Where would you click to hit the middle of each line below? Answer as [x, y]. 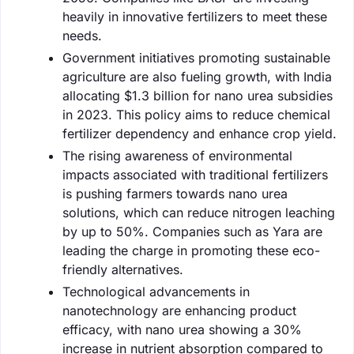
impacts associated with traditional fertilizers [195, 174]
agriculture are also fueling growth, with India [197, 76]
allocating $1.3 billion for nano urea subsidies [198, 95]
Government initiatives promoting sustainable [196, 57]
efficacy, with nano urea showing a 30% [182, 329]
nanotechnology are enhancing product [179, 310]
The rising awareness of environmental [177, 155]
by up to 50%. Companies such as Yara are [192, 231]
